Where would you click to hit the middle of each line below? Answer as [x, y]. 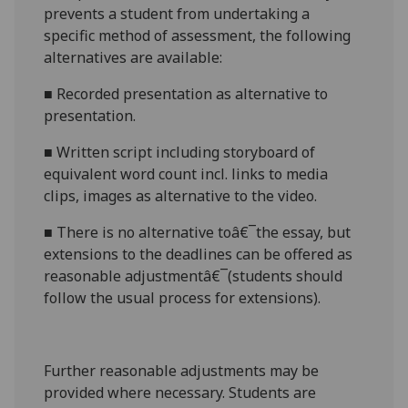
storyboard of [270, 153]
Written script [107, 153]
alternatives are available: [133, 58]
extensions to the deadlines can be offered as [199, 255]
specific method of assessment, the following [198, 36]
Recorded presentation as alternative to [193, 94]
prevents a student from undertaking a [177, 14]
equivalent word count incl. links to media [186, 174]
